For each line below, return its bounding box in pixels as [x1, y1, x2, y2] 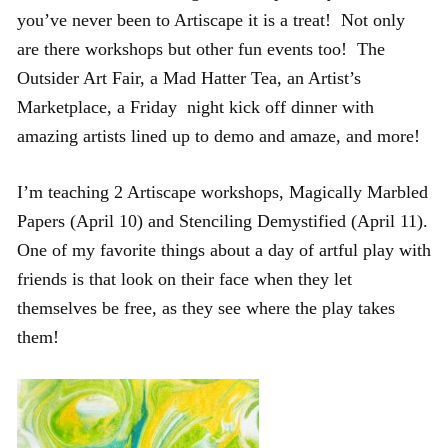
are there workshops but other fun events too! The [17, 38, 385, 59]
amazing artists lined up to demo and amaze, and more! [17, 125, 420, 146]
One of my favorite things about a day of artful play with [17, 239, 431, 260]
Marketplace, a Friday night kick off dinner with [17, 96, 374, 117]
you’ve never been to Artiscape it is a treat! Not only [17, 9, 405, 30]
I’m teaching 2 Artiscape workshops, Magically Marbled [17, 181, 428, 202]
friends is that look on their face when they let [17, 268, 352, 289]
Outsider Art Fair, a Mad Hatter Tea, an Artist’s [17, 67, 361, 88]
